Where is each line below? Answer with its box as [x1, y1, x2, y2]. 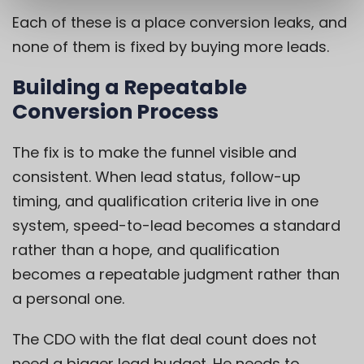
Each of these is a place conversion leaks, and [12, 12, 347, 33]
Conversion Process [12, 97, 219, 127]
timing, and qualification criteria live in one [12, 191, 318, 212]
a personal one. [12, 288, 124, 310]
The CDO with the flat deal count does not [12, 329, 317, 350]
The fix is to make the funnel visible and [12, 142, 297, 163]
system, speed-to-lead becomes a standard [12, 215, 340, 236]
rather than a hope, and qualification [12, 240, 279, 261]
